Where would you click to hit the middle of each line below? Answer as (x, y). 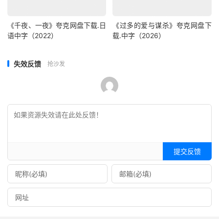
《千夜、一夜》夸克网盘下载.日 (57, 25)
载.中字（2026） (139, 35)
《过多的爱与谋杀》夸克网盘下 (162, 25)
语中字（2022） (33, 35)
